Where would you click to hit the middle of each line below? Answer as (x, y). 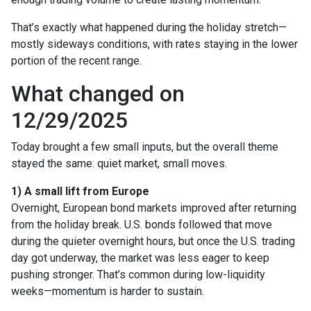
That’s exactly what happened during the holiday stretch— (149, 27)
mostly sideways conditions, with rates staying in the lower (154, 44)
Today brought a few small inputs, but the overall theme (145, 146)
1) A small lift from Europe (80, 191)
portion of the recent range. (76, 60)
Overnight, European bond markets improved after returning (154, 208)
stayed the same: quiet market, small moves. (119, 163)
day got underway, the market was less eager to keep (140, 258)
